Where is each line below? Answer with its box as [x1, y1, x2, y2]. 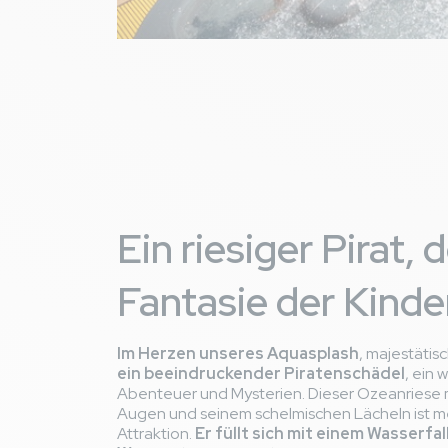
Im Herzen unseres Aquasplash [117, 343, 359, 365]
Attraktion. [117, 423, 195, 445]
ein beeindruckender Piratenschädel [117, 363, 405, 385]
